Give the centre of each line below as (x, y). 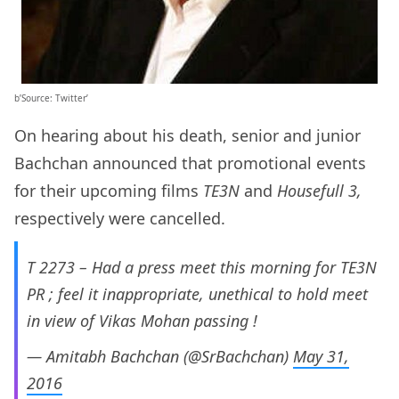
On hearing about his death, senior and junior (187, 136)
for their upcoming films (106, 191)
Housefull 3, (319, 191)
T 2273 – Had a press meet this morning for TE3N (202, 268)
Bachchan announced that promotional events (190, 163)
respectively (59, 219)
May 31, (321, 357)
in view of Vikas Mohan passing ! (142, 321)
